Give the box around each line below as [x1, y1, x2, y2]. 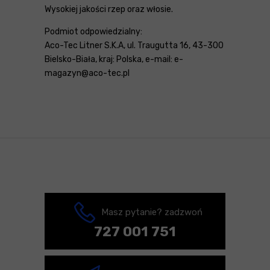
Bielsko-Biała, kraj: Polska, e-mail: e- [45, 54, 183, 64]
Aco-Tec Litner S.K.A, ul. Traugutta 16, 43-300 [45, 40, 224, 51]
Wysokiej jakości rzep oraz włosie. [45, 4, 173, 14]
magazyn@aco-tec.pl [45, 67, 130, 78]
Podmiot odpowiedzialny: [45, 26, 142, 37]
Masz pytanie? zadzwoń [101, 206, 202, 218]
